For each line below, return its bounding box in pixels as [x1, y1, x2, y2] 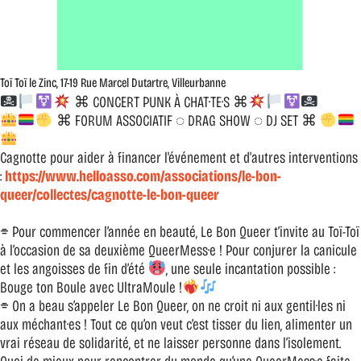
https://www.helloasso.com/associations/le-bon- [5, 166, 281, 185]
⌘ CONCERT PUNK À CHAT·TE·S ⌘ [70, 92, 248, 111]
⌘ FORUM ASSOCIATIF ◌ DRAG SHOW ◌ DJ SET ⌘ [52, 110, 320, 130]
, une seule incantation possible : [165, 259, 335, 278]
